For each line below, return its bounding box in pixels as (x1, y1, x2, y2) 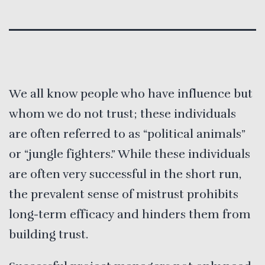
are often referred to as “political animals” (9, 127, 245, 141)
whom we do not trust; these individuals (9, 106, 236, 121)
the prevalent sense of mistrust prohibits (9, 187, 238, 202)
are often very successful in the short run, (9, 167, 241, 182)
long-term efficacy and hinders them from (9, 207, 251, 222)
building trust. (9, 227, 88, 242)
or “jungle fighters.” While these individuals (9, 147, 250, 161)
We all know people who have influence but (9, 86, 253, 101)
